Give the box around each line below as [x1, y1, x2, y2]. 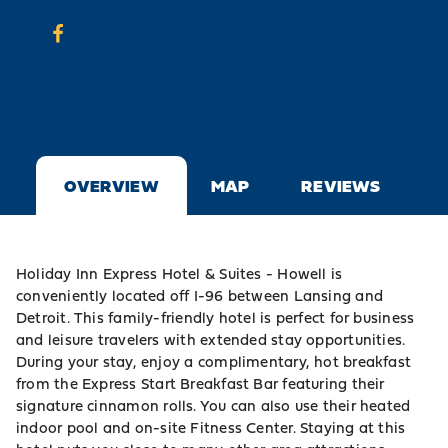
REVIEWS [301, 173, 381, 199]
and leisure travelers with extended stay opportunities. [16, 328, 406, 352]
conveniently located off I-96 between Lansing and [16, 284, 384, 308]
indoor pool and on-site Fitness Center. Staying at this [16, 416, 406, 440]
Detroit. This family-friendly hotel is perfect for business [16, 306, 415, 330]
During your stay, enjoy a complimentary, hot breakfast [16, 350, 412, 374]
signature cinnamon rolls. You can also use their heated [16, 394, 411, 418]
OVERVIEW [63, 173, 159, 199]
